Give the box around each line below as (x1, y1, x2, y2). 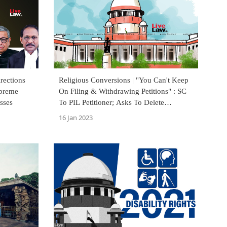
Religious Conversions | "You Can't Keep (59, 76, 188, 85)
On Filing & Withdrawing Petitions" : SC (59, 87, 186, 96)
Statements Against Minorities (59, 109, 153, 118)
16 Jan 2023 (59, 113, 93, 123)
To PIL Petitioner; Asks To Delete (59, 98, 164, 107)
